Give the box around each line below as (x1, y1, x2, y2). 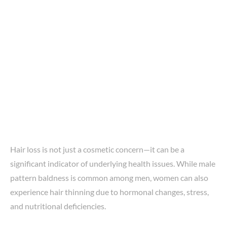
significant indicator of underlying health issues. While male (10, 158, 215, 168)
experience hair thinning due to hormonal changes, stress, (10, 186, 209, 197)
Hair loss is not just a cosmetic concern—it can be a (10, 144, 184, 154)
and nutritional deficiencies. (10, 201, 106, 211)
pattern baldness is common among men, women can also (10, 172, 208, 182)
